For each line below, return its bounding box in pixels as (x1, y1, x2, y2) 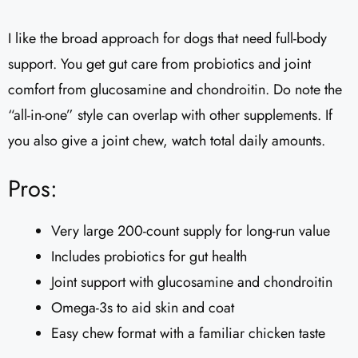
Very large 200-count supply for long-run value (51, 221, 330, 242)
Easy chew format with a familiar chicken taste (51, 323, 325, 344)
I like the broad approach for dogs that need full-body (8, 28, 327, 50)
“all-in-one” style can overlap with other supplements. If (8, 105, 332, 126)
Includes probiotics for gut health (51, 246, 247, 268)
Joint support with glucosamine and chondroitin (51, 272, 332, 293)
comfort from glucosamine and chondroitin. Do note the (8, 79, 342, 101)
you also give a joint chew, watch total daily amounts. (8, 130, 325, 152)
